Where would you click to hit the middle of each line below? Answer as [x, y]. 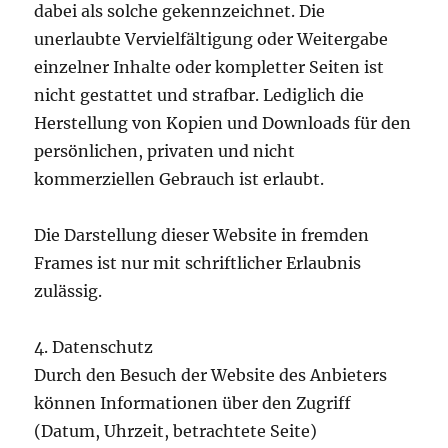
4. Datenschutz [94, 347]
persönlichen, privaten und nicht [165, 151]
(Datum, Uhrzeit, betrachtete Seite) [176, 431]
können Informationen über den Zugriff [193, 403]
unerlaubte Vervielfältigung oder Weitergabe [211, 39]
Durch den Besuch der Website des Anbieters [211, 375]
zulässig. [68, 291]
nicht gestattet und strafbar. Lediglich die [199, 95]
